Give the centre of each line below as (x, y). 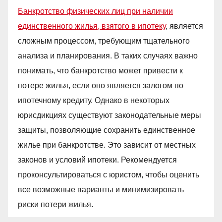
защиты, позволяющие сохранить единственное (107, 130)
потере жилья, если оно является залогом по (101, 85)
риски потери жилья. (55, 204)
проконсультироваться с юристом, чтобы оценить (109, 174)
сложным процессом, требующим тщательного (104, 41)
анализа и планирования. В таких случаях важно (108, 55)
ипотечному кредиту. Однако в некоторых (94, 100)
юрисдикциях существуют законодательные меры (110, 115)
